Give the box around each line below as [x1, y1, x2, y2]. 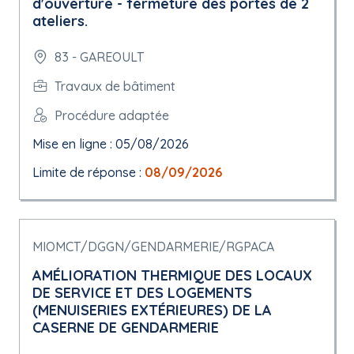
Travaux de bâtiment [55, 77, 175, 94]
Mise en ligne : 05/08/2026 [32, 136, 189, 152]
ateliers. [32, 12, 88, 30]
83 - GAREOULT [55, 49, 144, 65]
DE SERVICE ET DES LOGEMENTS [32, 284, 252, 302]
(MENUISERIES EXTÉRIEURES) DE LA [32, 301, 272, 319]
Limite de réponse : [32, 164, 145, 180]
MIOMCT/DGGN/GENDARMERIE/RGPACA [32, 239, 274, 254]
